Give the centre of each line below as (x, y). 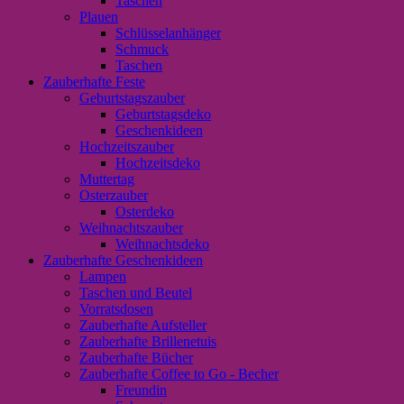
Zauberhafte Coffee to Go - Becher (179, 374)
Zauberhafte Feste (94, 82)
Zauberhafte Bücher (136, 358)
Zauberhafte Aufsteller (143, 325)
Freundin (141, 390)
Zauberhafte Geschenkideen (123, 260)
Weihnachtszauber (131, 228)
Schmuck (142, 49)
